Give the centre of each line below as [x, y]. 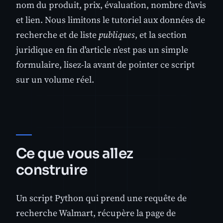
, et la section [161, 35]
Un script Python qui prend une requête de [101, 198]
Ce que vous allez [75, 154]
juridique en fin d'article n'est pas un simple [102, 50]
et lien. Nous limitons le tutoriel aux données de [111, 20]
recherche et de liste [57, 35]
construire [52, 170]
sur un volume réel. [55, 80]
